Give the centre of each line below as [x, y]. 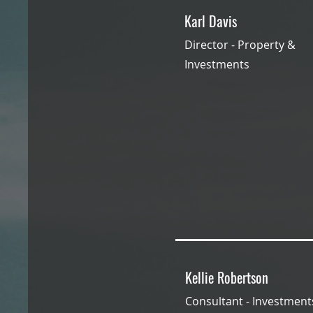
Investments [218, 64]
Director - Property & [240, 45]
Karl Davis [212, 21]
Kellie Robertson [228, 277]
